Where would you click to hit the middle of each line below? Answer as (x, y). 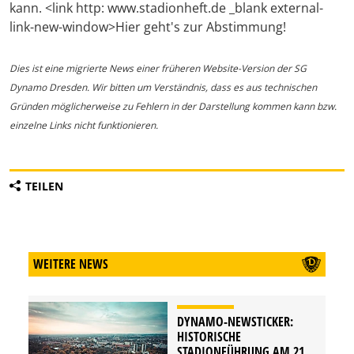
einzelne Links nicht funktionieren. (84, 126)
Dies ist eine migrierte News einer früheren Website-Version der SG (158, 69)
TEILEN (44, 186)
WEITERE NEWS (71, 264)
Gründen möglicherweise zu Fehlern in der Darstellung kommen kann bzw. (173, 107)
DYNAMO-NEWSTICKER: (235, 322)
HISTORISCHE (209, 337)
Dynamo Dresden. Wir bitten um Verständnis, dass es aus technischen (163, 88)
